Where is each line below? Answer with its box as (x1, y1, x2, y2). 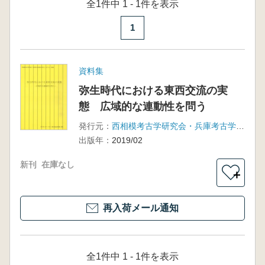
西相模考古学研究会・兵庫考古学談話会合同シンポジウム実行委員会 (235, 121, 244, 131)
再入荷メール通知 (103, 203, 179, 213)
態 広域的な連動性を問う (78, 101, 206, 112)
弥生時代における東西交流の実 (78, 85, 228, 96)
